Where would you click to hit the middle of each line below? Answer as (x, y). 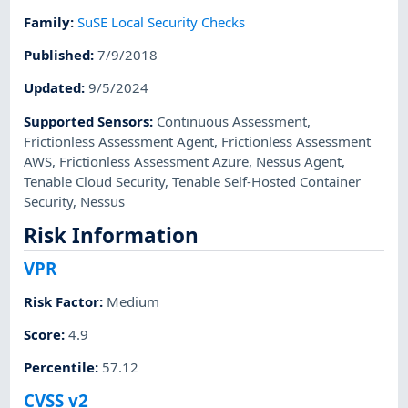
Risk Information (112, 235)
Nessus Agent (299, 161)
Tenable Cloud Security (95, 181)
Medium (133, 301)
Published (57, 55)
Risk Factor (62, 301)
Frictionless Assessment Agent (119, 141)
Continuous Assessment (232, 121)
